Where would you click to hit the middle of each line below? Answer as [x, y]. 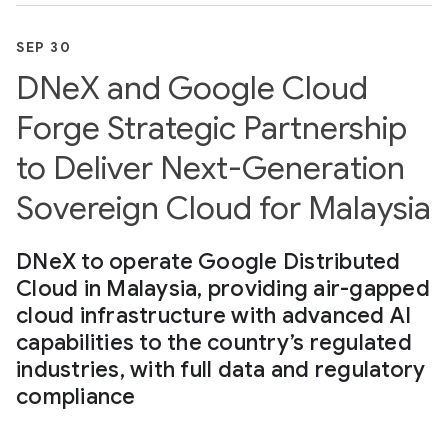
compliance [76, 396]
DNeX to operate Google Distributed [208, 261]
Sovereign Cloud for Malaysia [223, 207]
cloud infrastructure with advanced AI [214, 315]
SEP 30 [43, 46]
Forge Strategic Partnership [211, 127]
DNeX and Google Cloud [192, 87]
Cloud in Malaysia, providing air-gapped [223, 288]
